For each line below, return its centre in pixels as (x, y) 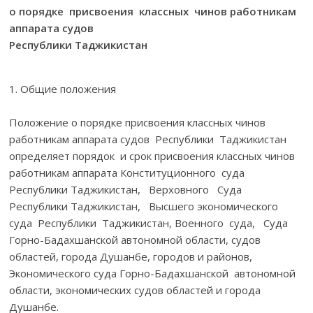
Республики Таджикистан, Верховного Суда (129, 189)
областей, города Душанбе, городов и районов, (132, 256)
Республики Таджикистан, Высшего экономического (145, 206)
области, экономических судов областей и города (135, 290)
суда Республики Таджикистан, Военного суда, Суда (149, 223)
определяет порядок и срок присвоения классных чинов (152, 155)
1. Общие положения (63, 88)
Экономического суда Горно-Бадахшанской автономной (153, 273)
